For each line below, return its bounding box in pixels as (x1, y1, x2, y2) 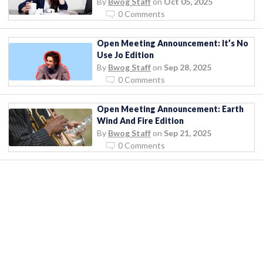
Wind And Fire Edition (97, 115, 184, 126)
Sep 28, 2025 (164, 62, 211, 72)
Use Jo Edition (97, 49, 154, 60)
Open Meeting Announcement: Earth (97, 103, 244, 114)
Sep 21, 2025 (164, 127, 211, 138)
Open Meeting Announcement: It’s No (97, 38, 248, 48)
